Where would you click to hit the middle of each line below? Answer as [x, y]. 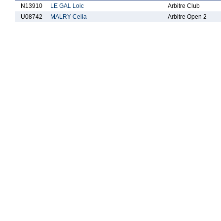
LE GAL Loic [67, 6]
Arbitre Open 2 [187, 17]
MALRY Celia [69, 17]
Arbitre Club [184, 6]
